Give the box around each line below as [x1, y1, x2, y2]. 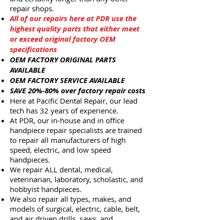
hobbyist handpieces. [10, 184, 82, 194]
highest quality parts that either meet [10, 24, 139, 34]
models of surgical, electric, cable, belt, [10, 204, 140, 214]
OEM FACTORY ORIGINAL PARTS [10, 55, 116, 65]
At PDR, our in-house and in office [10, 115, 124, 125]
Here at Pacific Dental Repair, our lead [10, 96, 137, 106]
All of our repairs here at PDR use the [10, 13, 137, 24]
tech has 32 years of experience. [10, 106, 118, 115]
